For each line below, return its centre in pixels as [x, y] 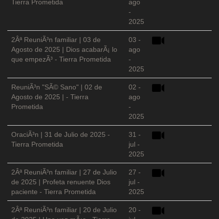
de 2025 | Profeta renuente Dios [61, 182]
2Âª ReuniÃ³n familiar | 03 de [56, 40]
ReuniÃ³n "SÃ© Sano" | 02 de [57, 87]
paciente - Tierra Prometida [54, 192]
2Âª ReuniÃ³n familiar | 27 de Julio [64, 172]
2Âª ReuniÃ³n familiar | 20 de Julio [64, 210]
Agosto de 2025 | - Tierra [50, 97]
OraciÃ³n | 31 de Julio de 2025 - [61, 135]
